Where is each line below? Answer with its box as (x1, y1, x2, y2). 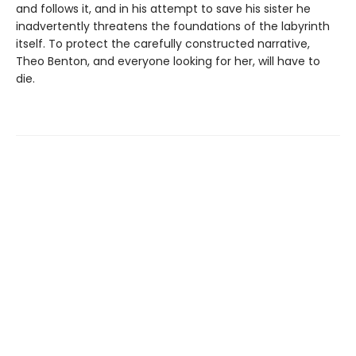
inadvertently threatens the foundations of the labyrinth (16, 17, 330, 34)
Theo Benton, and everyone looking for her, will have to (16, 52, 320, 69)
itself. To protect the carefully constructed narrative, (16, 35, 310, 52)
